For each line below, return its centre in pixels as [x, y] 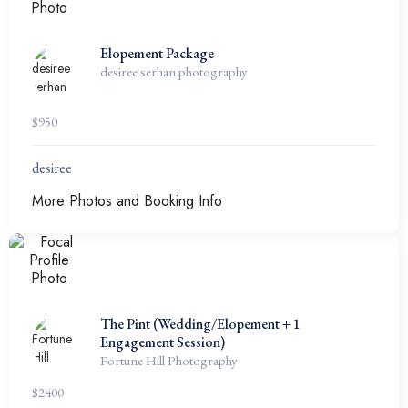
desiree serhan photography [174, 71]
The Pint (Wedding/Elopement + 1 [200, 324]
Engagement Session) [163, 342]
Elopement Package [157, 53]
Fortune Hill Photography [169, 360]
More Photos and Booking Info [127, 201]
